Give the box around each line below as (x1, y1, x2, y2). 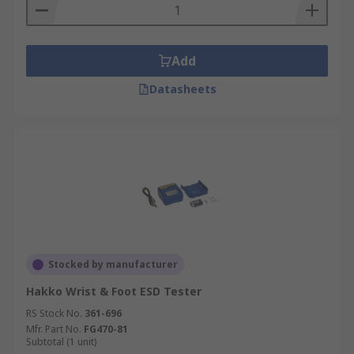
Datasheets (149, 81, 217, 96)
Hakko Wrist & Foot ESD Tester (26, 284, 201, 299)
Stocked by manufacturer (48, 258, 178, 271)
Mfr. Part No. (26, 322, 81, 336)
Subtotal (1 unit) (26, 335, 96, 348)
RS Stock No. (26, 307, 82, 320)
